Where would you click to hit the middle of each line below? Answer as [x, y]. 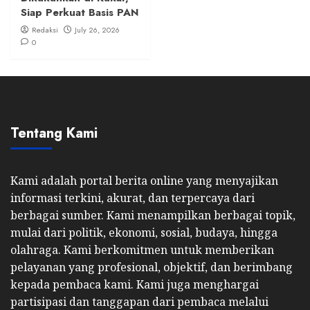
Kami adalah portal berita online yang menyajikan [144, 180]
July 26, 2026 [97, 29]
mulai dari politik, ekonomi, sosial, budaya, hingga [144, 232]
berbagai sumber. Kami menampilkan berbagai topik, [153, 215]
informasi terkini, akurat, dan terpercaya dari [133, 198]
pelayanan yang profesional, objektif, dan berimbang [152, 267]
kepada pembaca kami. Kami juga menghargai [135, 284]
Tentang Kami [54, 133]
